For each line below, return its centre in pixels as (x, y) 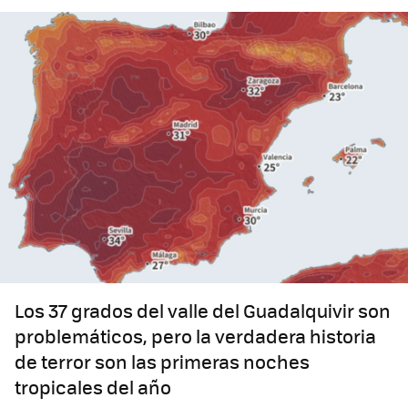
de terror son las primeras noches (162, 362)
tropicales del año (93, 387)
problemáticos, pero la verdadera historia (195, 336)
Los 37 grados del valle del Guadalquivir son (203, 311)
